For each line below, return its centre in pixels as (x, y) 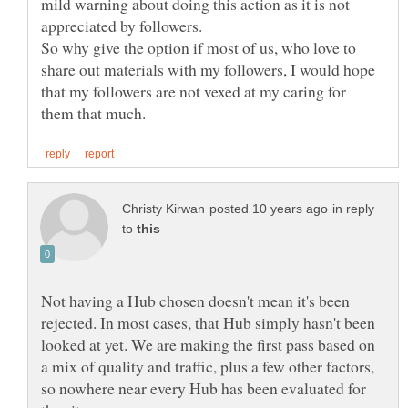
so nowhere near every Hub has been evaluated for (204, 388)
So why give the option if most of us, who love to (199, 48)
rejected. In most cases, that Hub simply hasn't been (208, 323)
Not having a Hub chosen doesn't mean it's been (195, 301)
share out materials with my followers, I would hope (208, 70)
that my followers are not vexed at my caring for (194, 92)
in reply (353, 209)
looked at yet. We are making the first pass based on (208, 345)
